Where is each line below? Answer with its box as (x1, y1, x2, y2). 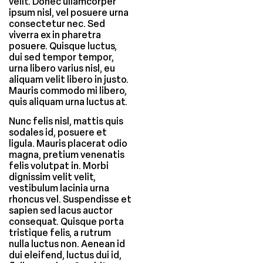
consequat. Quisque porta (9, 216, 124, 228)
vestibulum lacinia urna (9, 183, 109, 194)
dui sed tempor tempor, (9, 52, 114, 63)
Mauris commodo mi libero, (9, 85, 127, 96)
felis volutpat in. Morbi (9, 160, 109, 172)
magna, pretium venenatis (9, 149, 124, 161)
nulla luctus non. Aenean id (9, 238, 125, 250)
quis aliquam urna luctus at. (9, 96, 127, 107)
